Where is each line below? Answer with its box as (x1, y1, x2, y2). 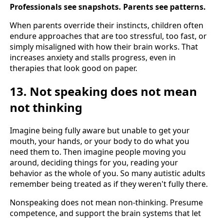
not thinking (10, 99, 82, 116)
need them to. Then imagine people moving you (10, 146, 186, 158)
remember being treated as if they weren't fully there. (10, 179, 208, 190)
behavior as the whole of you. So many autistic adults (10, 168, 205, 179)
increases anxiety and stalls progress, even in (10, 52, 176, 63)
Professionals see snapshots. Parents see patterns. (10, 1, 206, 13)
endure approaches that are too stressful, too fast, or (10, 31, 207, 42)
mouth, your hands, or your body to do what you (10, 136, 189, 147)
